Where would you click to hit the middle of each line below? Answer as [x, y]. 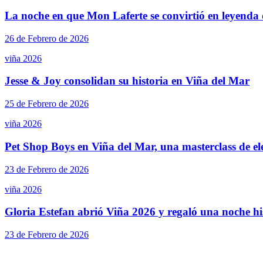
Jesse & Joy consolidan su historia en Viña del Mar [127, 81]
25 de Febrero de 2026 [47, 104]
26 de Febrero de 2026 [47, 38]
